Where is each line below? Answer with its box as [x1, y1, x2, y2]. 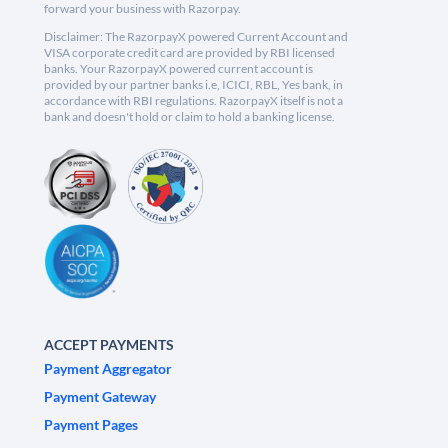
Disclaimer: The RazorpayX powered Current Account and [44, 29, 348, 45]
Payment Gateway [44, 388, 156, 406]
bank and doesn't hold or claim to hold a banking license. [44, 109, 335, 125]
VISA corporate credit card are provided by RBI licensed [44, 45, 335, 61]
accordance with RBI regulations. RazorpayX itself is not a [44, 93, 343, 109]
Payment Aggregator [44, 360, 172, 378]
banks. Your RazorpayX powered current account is [44, 61, 313, 77]
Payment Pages [44, 416, 138, 434]
